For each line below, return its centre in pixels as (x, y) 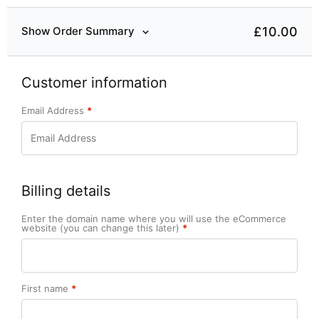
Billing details (66, 191)
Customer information (94, 83)
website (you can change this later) (102, 228)
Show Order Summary (78, 31)
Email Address (54, 110)
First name (46, 288)
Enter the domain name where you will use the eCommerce (154, 219)
